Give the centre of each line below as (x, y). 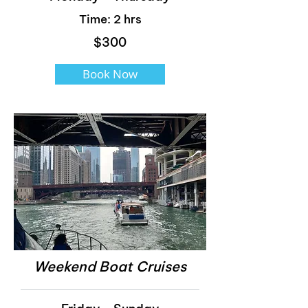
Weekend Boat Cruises (110, 266)
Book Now (110, 74)
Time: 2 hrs (110, 19)
